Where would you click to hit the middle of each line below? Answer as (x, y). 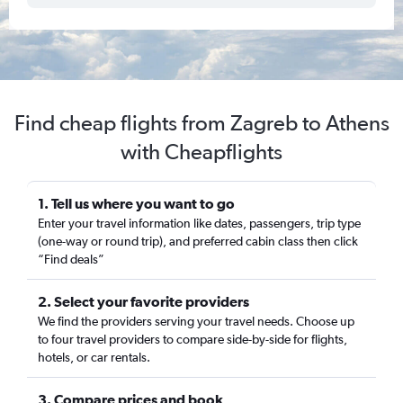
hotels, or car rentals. (94, 357)
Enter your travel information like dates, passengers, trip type (199, 223)
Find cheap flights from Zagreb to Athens (201, 123)
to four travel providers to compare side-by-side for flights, (193, 339)
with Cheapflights (201, 152)
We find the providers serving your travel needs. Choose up (196, 321)
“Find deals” (71, 259)
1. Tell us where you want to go (136, 203)
